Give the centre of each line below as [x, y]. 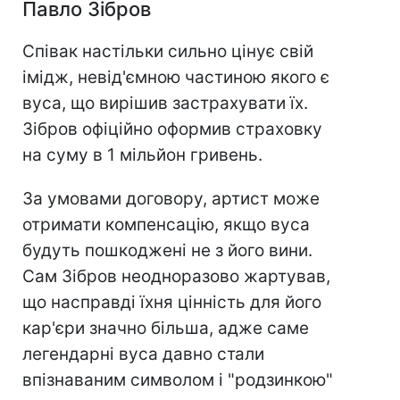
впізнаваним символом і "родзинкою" [178, 380]
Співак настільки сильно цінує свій [168, 52]
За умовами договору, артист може [171, 199]
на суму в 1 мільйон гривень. [142, 155]
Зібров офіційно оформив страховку [172, 129]
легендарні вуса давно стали [143, 354]
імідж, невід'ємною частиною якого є [176, 78]
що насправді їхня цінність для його [172, 303]
